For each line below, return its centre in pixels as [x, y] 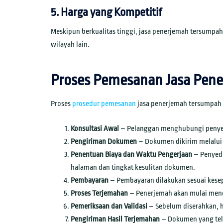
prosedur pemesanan [104, 104]
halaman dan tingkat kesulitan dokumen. [133, 167]
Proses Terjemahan [99, 193]
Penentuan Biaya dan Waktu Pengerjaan [131, 154]
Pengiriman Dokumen [104, 141]
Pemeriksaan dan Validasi [109, 206]
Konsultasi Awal [95, 128]
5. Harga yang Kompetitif [106, 13]
